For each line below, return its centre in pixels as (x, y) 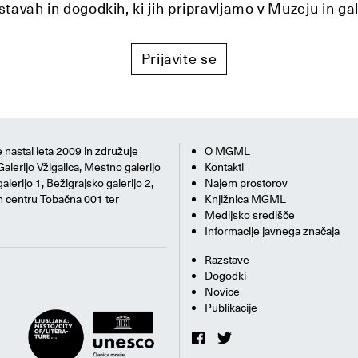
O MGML (227, 151)
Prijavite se (179, 59)
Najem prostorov (246, 183)
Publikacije (231, 308)
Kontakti (224, 167)
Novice (222, 292)
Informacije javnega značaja (272, 231)
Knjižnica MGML (245, 199)
